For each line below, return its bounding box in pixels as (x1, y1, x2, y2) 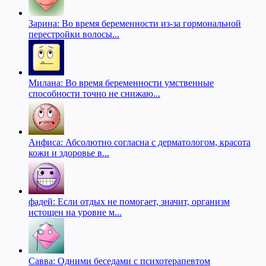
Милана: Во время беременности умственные (28, 77, 214, 88)
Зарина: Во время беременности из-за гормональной (28, 18, 241, 28)
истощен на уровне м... (28, 207, 122, 217)
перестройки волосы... (28, 28, 119, 39)
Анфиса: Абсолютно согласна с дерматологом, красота (28, 137, 251, 147)
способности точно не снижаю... (28, 88, 160, 99)
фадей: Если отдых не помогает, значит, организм (28, 196, 230, 207)
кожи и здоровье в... (28, 147, 109, 158)
